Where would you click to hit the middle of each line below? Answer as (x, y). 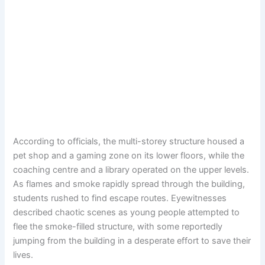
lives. (23, 255)
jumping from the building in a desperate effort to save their (132, 240)
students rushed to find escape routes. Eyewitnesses (120, 198)
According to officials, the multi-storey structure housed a (129, 141)
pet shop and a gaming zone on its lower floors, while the (129, 155)
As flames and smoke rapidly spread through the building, (129, 184)
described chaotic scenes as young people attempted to (127, 212)
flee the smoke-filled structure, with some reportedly (118, 226)
